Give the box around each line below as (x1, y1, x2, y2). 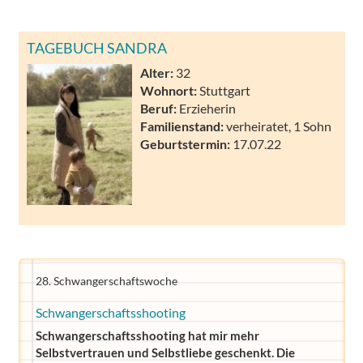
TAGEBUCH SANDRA (27, 38, 167, 57)
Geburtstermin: (140, 135, 230, 152)
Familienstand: (140, 117, 224, 134)
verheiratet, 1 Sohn (224, 117, 331, 134)
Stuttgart (197, 82, 250, 98)
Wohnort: (140, 82, 197, 98)
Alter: (140, 64, 173, 80)
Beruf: (140, 100, 177, 116)
